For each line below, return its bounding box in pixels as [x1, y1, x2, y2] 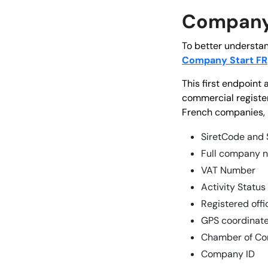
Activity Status [201, 180, 266, 193]
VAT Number [201, 163, 255, 176]
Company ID [201, 247, 255, 260]
